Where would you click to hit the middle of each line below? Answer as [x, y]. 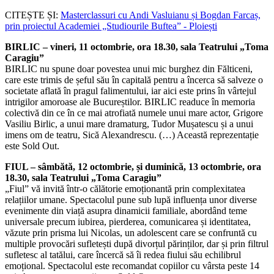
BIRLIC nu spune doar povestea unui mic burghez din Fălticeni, [129, 68]
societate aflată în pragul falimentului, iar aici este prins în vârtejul [131, 91]
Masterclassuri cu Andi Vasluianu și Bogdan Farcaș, [161, 15]
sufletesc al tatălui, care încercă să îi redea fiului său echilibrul [123, 254]
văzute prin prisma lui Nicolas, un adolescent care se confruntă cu [131, 232]
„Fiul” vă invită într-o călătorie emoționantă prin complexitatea [125, 188]
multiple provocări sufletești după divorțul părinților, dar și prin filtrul [137, 243]
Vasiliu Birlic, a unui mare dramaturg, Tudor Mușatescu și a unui [129, 124]
